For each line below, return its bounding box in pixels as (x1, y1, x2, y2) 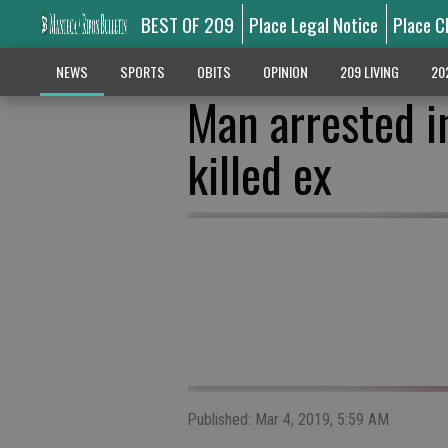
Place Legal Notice (249, 10, 379, 38)
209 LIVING (339, 61, 399, 82)
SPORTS (119, 61, 165, 82)
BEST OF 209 (140, 10, 234, 38)
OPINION (262, 61, 308, 82)
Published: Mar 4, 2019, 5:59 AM (187, 410, 389, 429)
